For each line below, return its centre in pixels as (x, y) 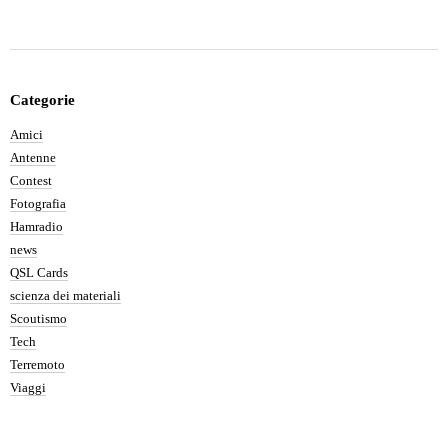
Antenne (33, 157)
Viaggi (28, 387)
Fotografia (38, 203)
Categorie (42, 100)
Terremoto (37, 364)
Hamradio (36, 226)
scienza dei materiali (65, 295)
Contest (31, 180)
